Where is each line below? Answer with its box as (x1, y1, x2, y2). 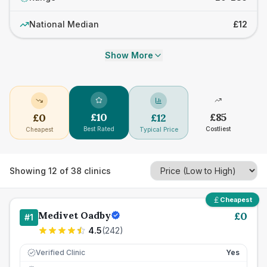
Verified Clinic (36, 248, 85, 257)
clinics (82, 165, 111, 176)
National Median (29, 19, 99, 29)
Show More (104, 50, 153, 60)
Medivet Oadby (38, 209, 111, 221)
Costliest (206, 125, 231, 132)
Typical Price (139, 126, 178, 133)
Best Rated (83, 125, 114, 132)
